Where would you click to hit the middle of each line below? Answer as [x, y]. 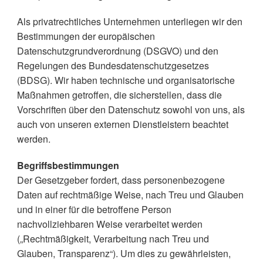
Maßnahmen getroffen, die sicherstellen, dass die [119, 95]
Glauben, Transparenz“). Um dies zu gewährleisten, [124, 253]
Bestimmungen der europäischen [86, 36]
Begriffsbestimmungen [68, 165]
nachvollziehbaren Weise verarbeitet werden [109, 224]
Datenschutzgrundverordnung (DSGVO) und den [117, 51]
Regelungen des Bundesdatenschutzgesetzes [113, 65]
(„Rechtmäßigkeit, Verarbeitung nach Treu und [113, 239]
